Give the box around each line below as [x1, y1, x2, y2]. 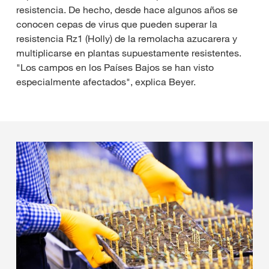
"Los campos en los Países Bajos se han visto [16, 61, 214, 73]
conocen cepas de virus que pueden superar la [16, 17, 217, 30]
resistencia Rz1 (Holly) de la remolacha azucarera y [16, 32, 237, 44]
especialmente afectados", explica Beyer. [16, 75, 196, 88]
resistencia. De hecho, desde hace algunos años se [16, 3, 238, 16]
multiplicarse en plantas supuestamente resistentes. [16, 46, 241, 59]
